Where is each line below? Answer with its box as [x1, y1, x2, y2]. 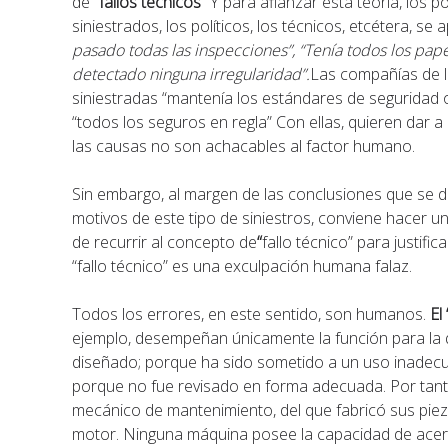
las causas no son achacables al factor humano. [72, 135, 416, 157]
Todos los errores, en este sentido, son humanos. [72, 303, 431, 325]
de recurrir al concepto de [72, 231, 258, 253]
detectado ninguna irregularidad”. [72, 63, 311, 85]
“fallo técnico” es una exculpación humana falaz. [72, 255, 413, 277]
